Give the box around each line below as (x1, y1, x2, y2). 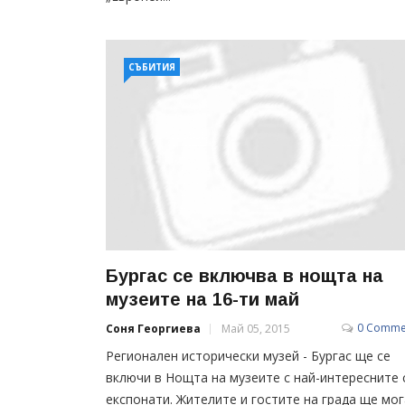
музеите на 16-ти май (106, 288, 299, 309)
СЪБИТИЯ (128, 61, 175, 73)
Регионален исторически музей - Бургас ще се (106, 346, 391, 364)
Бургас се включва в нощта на (106, 265, 383, 286)
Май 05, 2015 (221, 320, 290, 336)
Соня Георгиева (106, 320, 201, 336)
